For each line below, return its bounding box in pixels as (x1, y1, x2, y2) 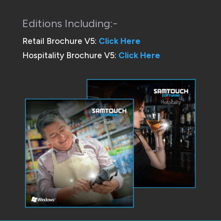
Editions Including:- (22, 16, 117, 30)
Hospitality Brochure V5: (22, 50, 118, 60)
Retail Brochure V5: (22, 36, 99, 46)
